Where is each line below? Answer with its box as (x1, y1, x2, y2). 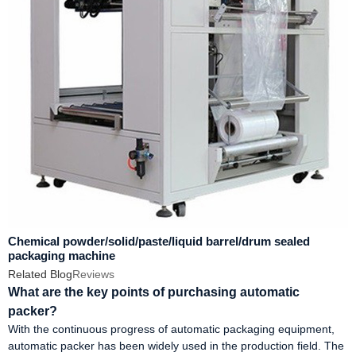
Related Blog (8, 268, 72, 281)
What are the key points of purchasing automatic (8, 285, 300, 300)
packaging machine (8, 248, 115, 262)
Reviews (72, 268, 114, 281)
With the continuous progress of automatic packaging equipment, (8, 323, 335, 336)
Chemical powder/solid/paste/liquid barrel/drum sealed (8, 234, 310, 248)
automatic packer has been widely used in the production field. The (8, 339, 344, 353)
